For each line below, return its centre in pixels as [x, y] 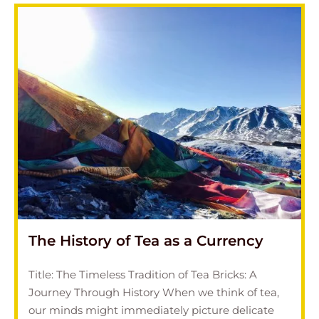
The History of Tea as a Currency [146, 241]
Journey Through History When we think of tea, [154, 292]
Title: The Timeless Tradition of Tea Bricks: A [143, 274]
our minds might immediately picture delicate [151, 310]
